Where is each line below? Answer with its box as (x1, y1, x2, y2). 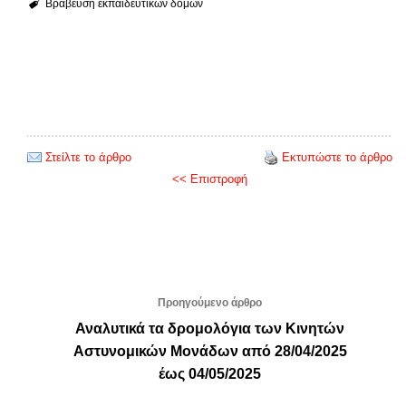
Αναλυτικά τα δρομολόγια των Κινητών (75, 320, 344, 336)
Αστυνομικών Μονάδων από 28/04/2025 (72, 343, 347, 359)
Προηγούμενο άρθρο (158, 295, 262, 309)
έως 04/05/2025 (159, 365, 261, 382)
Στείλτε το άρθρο (45, 150, 131, 164)
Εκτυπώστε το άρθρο (282, 150, 392, 164)
